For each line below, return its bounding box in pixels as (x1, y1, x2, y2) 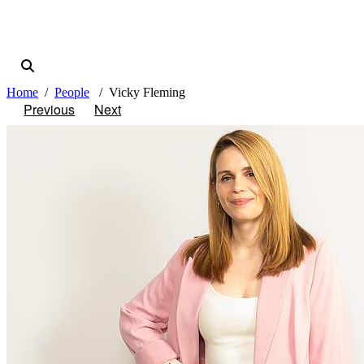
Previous (24, 100, 76, 119)
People (54, 85, 89, 100)
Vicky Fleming (109, 85, 185, 100)
